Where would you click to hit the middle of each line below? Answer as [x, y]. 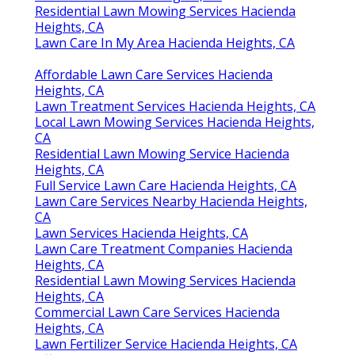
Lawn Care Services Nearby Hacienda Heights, [171, 202]
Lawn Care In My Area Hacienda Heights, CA [165, 43]
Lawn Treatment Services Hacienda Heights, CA [175, 107]
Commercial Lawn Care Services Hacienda [157, 313]
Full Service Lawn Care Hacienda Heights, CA [166, 186]
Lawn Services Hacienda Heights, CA [141, 233]
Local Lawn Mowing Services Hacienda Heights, [175, 122]
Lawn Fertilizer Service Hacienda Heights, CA [166, 344]
